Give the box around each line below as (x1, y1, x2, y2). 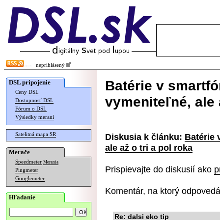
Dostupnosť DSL (15, 98, 54, 103)
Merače (9, 148, 30, 156)
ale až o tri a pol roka (105, 142, 192, 153)
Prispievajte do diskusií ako (105, 164, 214, 174)
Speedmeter (15, 159, 42, 165)
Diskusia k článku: (105, 132, 182, 142)
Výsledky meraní (15, 114, 54, 120)
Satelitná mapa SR (15, 132, 56, 137)
